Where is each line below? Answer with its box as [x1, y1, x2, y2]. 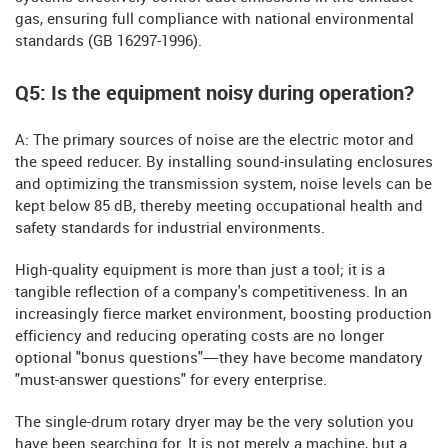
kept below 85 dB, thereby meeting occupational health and [15, 199, 423, 216]
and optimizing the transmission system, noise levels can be [15, 177, 432, 194]
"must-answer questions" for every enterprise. [15, 373, 327, 390]
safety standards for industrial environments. [15, 221, 325, 238]
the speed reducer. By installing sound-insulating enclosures [15, 155, 433, 172]
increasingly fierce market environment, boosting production [15, 307, 432, 324]
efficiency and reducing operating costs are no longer [15, 329, 384, 346]
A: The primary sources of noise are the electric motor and [15, 133, 414, 150]
